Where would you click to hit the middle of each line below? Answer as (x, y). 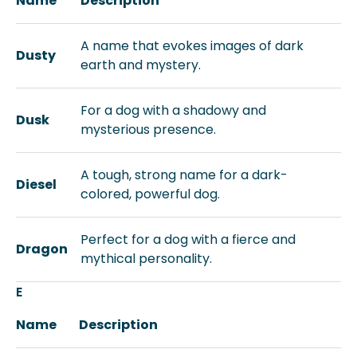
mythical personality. (146, 259)
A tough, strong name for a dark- (184, 175)
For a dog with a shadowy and (173, 110)
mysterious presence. (148, 129)
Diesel (36, 184)
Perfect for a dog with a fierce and (188, 239)
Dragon (42, 249)
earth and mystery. (141, 65)
